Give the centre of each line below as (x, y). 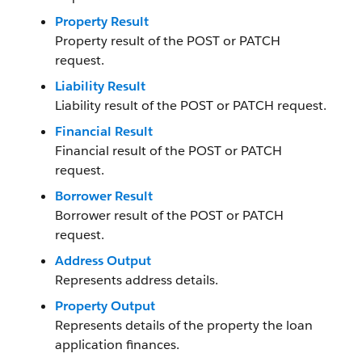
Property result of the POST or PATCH (168, 41)
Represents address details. (137, 280)
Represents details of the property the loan (184, 325)
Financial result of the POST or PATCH (168, 151)
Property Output (105, 306)
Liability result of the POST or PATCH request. (191, 105)
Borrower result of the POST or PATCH (169, 215)
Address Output (103, 261)
